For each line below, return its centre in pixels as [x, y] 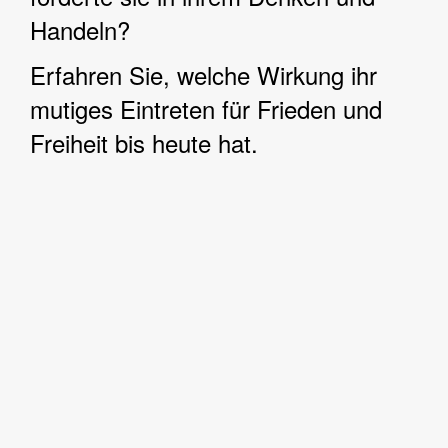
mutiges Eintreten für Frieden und [206, 108]
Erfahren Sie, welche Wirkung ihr [203, 74]
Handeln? [80, 29]
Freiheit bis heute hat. [144, 142]
